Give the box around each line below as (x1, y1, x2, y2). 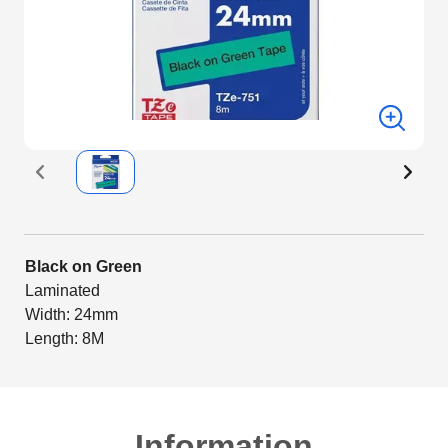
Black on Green (25, 258, 142, 275)
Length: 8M (25, 330, 104, 347)
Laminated (25, 282, 100, 299)
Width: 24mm (25, 306, 118, 323)
